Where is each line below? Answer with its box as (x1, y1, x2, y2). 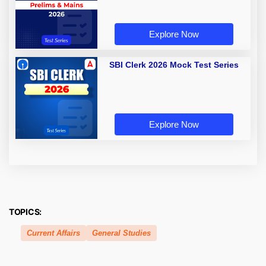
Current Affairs (27, 229, 80, 238)
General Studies (92, 229, 151, 238)
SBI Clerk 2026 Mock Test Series (109, 60, 239, 70)
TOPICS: (9, 207, 42, 217)
